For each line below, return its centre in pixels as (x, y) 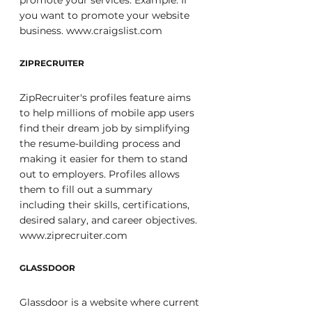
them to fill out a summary (87, 189)
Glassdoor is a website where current (111, 302)
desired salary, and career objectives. (110, 220)
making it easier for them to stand (105, 159)
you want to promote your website (106, 15)
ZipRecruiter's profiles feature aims (107, 97)
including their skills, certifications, (106, 205)
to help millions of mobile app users (108, 113)
